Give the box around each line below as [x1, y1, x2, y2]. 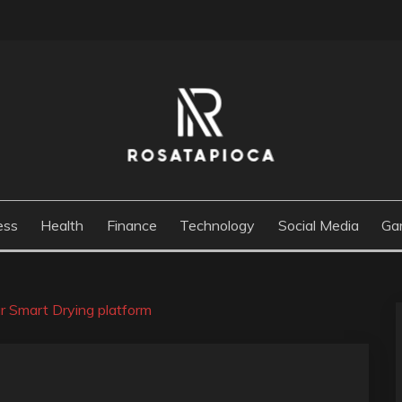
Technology [179, 216, 256, 234]
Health [40, 216, 84, 234]
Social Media [277, 216, 359, 234]
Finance [106, 216, 157, 234]
